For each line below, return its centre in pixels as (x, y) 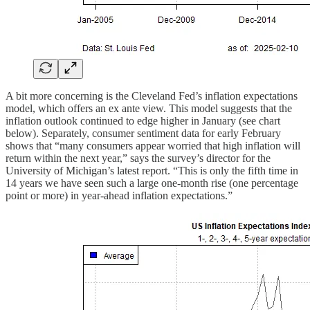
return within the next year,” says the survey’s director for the (138, 158)
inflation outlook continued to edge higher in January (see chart (143, 120)
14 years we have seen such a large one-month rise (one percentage (152, 183)
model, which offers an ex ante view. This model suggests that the (149, 108)
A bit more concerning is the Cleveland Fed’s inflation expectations (152, 95)
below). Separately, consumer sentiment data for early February (143, 133)
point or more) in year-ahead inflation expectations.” (119, 195)
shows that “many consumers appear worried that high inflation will (153, 145)
